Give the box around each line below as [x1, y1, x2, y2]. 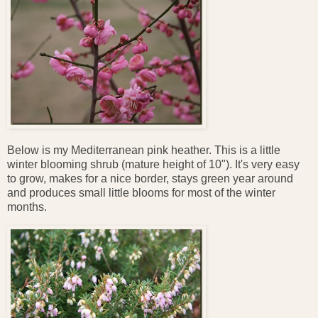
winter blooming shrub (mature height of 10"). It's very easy [7, 158, 300, 171]
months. [7, 201, 47, 214]
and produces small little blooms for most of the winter [7, 187, 275, 199]
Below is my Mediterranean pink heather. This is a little [7, 144, 280, 157]
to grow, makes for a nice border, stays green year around [7, 172, 293, 185]
